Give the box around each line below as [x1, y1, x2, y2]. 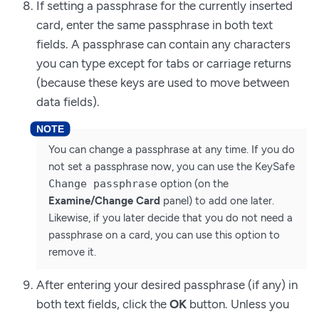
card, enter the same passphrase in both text [36, 18, 273, 33]
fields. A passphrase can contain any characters [36, 37, 291, 52]
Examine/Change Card [48, 194, 160, 208]
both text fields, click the [36, 296, 169, 311]
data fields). [36, 95, 100, 110]
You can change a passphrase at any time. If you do [48, 143, 295, 157]
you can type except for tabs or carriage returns [36, 56, 291, 71]
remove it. [48, 246, 96, 259]
